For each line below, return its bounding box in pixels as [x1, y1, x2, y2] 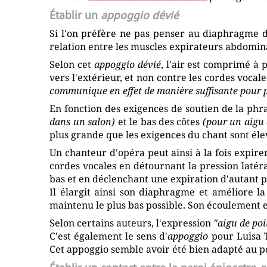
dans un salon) [49, 115, 116, 129]
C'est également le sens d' [49, 229, 168, 243]
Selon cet [49, 58, 94, 72]
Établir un [49, 8, 101, 23]
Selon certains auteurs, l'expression [49, 216, 214, 230]
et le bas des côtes [115, 115, 203, 129]
